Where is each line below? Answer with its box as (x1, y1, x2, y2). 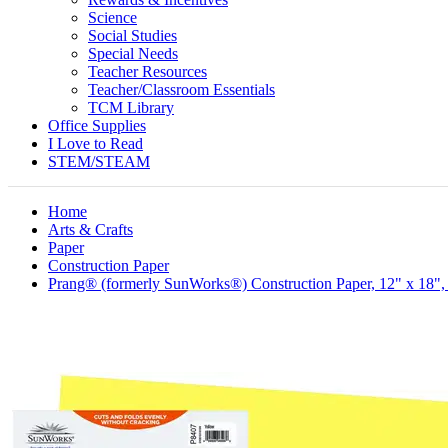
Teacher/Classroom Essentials (88, 81, 275, 98)
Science (88, 9, 137, 26)
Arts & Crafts (48, 221, 133, 238)
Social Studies (88, 27, 177, 44)
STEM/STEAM (48, 153, 150, 170)
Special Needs (88, 45, 178, 62)
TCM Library (88, 99, 174, 116)
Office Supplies (48, 117, 146, 134)
